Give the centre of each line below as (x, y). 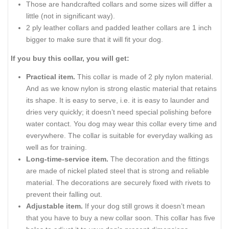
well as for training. (56, 147)
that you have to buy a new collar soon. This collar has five (121, 218)
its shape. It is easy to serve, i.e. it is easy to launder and (118, 100)
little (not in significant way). (71, 16)
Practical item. (52, 77)
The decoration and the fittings (159, 159)
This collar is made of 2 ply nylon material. (145, 77)
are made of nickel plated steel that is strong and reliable (118, 171)
